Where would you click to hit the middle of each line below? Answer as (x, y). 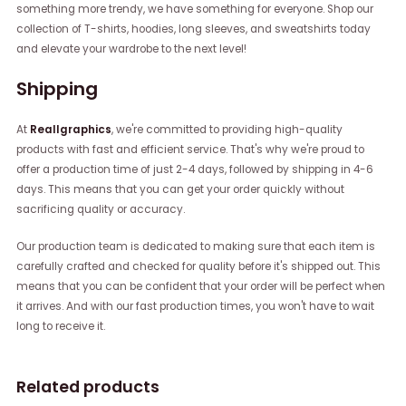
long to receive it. (61, 326)
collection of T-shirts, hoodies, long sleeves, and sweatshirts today (194, 29)
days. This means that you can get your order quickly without (181, 189)
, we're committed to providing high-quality (227, 129)
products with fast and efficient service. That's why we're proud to (191, 149)
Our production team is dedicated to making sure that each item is (196, 246)
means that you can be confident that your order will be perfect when (201, 286)
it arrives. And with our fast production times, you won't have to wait (196, 306)
